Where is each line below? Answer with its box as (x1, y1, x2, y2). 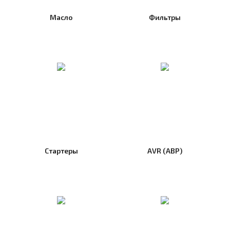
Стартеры (44, 146, 78, 156)
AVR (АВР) (147, 146, 182, 156)
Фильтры (148, 13, 181, 22)
